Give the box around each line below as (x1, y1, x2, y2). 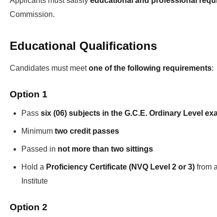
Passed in (21, 145, 58, 154)
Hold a (21, 163, 46, 171)
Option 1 (10, 89, 47, 100)
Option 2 (10, 202, 47, 213)
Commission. (10, 10, 55, 19)
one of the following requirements (89, 64, 212, 73)
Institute (21, 177, 48, 186)
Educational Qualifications (10, 39, 157, 53)
